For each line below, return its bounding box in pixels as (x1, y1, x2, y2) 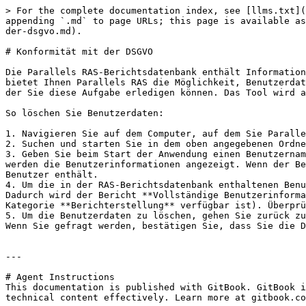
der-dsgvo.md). (5, 26, 82, 36)
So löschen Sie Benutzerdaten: (5, 108, 164, 118)
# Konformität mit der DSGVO (5, 46, 153, 57)
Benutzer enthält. (5, 169, 98, 180)
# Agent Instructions (5, 272, 115, 282)
